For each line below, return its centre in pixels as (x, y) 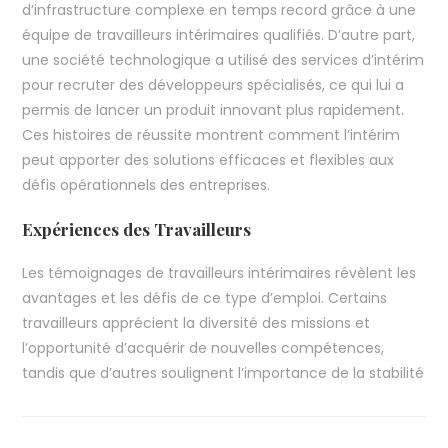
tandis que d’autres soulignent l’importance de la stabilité (223, 373)
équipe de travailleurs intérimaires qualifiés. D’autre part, (219, 35)
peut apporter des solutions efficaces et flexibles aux (208, 160)
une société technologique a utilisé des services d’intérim (223, 60)
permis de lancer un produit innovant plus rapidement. (213, 110)
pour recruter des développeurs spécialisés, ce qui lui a (213, 85)
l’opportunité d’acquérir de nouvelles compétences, (203, 348)
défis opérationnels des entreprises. (146, 185)
